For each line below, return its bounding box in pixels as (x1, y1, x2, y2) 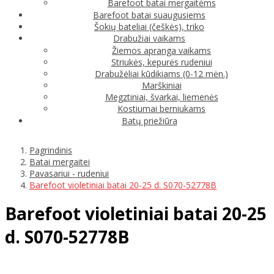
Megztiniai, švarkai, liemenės (105, 91, 218, 103)
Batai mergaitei (29, 155, 90, 168)
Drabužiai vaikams (113, 32, 185, 44)
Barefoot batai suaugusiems (93, 9, 206, 21)
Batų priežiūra (121, 114, 177, 127)
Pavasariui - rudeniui (29, 167, 109, 179)
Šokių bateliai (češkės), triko (94, 20, 204, 32)
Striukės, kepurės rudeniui (111, 56, 212, 68)
